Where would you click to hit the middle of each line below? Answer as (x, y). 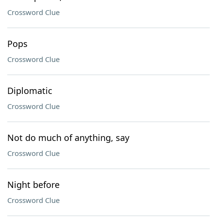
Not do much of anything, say (68, 138)
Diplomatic (30, 91)
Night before (33, 185)
